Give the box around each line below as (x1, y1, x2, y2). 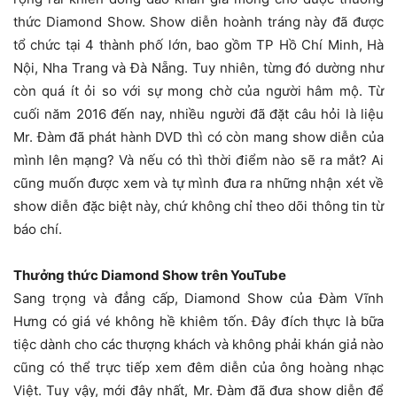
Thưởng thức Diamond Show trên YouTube (13, 267, 286, 284)
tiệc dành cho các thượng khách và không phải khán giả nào (13, 336, 384, 354)
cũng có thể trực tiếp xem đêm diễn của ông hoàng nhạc (13, 359, 384, 377)
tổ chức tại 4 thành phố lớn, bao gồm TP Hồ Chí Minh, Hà (13, 36, 384, 54)
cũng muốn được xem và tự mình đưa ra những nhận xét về (13, 175, 384, 192)
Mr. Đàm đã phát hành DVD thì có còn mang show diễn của (13, 128, 384, 146)
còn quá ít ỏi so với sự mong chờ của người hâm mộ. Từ (13, 82, 384, 100)
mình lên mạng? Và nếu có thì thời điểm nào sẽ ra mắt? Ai (13, 152, 384, 169)
